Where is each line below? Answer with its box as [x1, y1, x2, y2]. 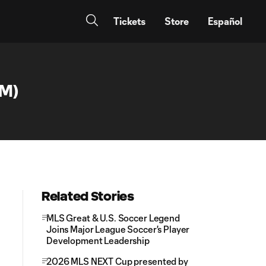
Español [208, 15, 242, 27]
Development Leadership [46, 235, 150, 246]
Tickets [113, 15, 145, 27]
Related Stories [42, 189, 134, 203]
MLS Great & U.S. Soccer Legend [46, 213, 180, 223]
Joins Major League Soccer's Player [46, 224, 190, 235]
